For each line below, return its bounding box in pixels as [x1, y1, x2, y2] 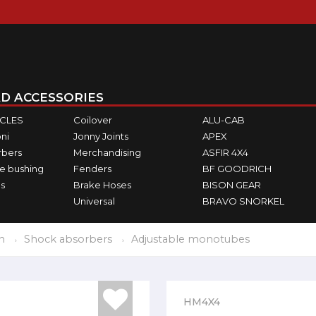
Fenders [73, 162, 111, 174]
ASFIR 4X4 [202, 146, 249, 158]
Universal [73, 195, 115, 207]
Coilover [73, 114, 112, 126]
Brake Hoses [73, 178, 131, 190]
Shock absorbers [24, 233, 112, 245]
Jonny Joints [73, 130, 128, 142]
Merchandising [73, 146, 141, 158]
